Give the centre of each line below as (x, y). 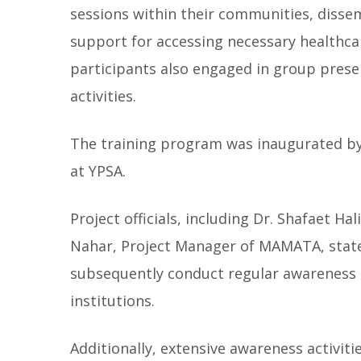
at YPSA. (98, 171)
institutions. (112, 301)
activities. (103, 96)
